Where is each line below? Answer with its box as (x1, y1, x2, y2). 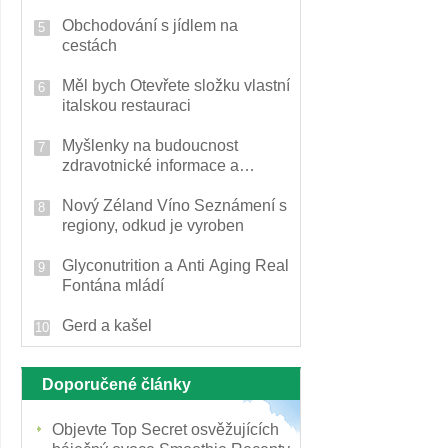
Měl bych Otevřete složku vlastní (62, 77, 290, 94)
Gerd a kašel (62, 317, 152, 334)
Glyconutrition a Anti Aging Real (62, 257, 289, 274)
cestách (62, 37, 117, 54)
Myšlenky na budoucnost (62, 137, 238, 154)
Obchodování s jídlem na (62, 17, 238, 34)
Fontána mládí (62, 277, 164, 294)
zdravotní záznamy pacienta (62, 177, 260, 194)
